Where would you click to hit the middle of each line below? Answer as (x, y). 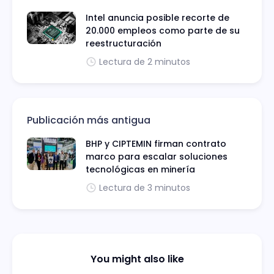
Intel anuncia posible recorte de (157, 17)
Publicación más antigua (89, 120)
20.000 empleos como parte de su (163, 30)
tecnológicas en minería (140, 169)
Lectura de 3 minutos (145, 187)
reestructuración (124, 43)
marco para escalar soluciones (157, 156)
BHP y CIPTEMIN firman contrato (156, 143)
